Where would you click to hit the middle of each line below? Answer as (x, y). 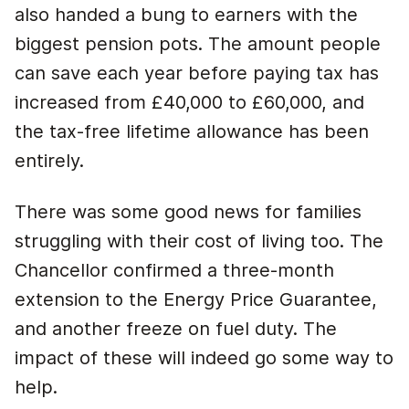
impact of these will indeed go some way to (204, 358)
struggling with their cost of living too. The (199, 241)
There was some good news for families (188, 212)
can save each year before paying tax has (197, 73)
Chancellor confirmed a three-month (174, 270)
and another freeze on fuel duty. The (176, 329)
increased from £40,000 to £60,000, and (189, 102)
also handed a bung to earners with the (186, 15)
